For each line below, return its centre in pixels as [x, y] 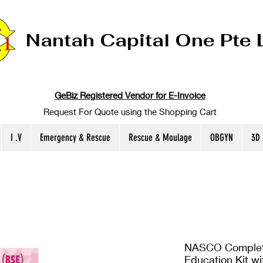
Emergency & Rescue [75, 138]
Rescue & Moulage [160, 138]
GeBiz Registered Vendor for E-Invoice [130, 95]
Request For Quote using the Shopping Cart [130, 112]
